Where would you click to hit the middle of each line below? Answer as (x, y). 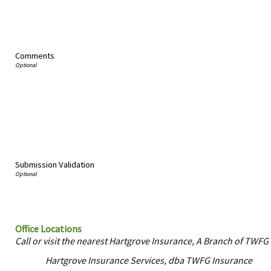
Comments (35, 56)
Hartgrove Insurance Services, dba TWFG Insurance (149, 260)
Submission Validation (55, 165)
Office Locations (48, 229)
